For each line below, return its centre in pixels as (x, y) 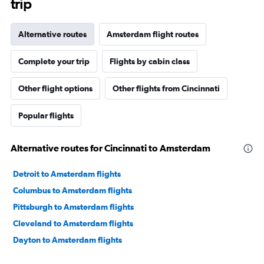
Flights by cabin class (150, 62)
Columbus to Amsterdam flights (72, 191)
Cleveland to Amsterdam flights (73, 224)
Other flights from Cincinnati (166, 89)
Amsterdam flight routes (153, 34)
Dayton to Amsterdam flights (67, 240)
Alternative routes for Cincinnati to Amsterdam (110, 148)
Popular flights (46, 116)
